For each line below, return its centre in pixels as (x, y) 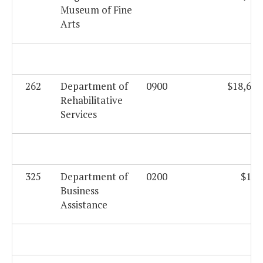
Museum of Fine (96, 10)
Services (79, 114)
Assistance (84, 205)
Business (80, 191)
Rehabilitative (92, 100)
